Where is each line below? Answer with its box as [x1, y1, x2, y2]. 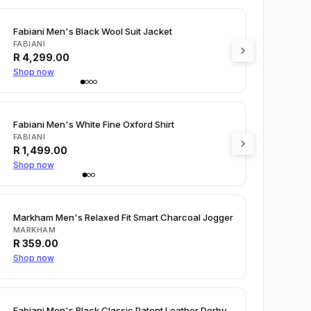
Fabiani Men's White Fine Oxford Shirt [12, 118, 174, 130]
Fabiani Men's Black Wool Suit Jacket [12, 25, 172, 37]
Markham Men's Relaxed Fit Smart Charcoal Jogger [12, 211, 233, 223]
